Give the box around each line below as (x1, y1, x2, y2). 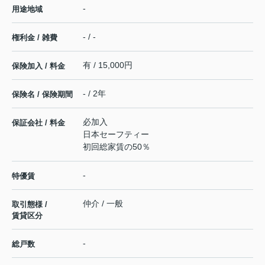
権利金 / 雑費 (12, 33, 57, 43)
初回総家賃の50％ (83, 142, 150, 152)
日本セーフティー (83, 130, 149, 140)
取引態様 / (12, 200, 47, 209)
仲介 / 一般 (83, 199, 123, 209)
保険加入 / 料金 (12, 62, 65, 71)
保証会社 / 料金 (12, 118, 65, 128)
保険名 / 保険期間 (12, 90, 73, 99)
